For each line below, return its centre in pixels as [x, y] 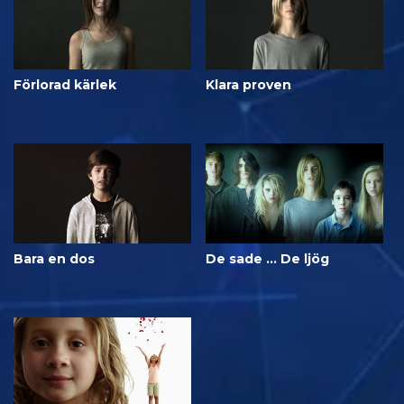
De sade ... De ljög [267, 258]
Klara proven [248, 84]
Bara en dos [54, 258]
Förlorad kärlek [65, 84]
